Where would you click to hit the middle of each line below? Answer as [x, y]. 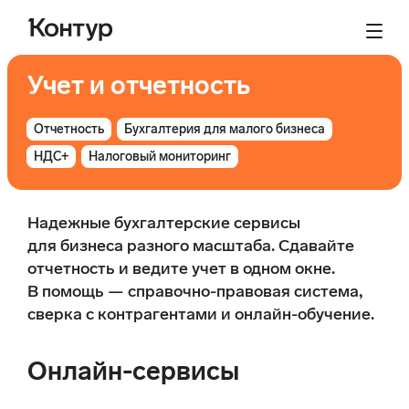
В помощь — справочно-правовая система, [195, 292]
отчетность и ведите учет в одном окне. [181, 269]
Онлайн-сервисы [133, 372]
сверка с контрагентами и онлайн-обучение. [201, 315]
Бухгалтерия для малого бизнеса [225, 130]
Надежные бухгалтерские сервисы [164, 223]
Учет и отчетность [139, 86]
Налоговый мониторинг [160, 157]
